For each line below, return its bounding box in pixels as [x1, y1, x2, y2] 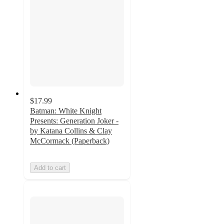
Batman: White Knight [30, 106, 101, 115]
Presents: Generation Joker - [30, 116, 118, 125]
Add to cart [34, 163, 66, 171]
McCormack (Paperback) [30, 136, 109, 145]
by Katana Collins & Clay [30, 126, 112, 135]
